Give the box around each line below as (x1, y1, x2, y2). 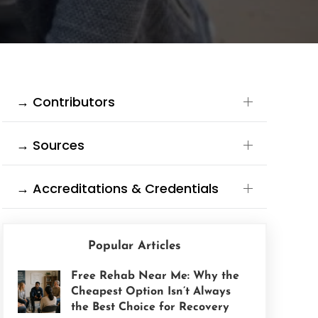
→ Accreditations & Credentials (16, 180, 219, 197)
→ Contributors (16, 93, 115, 111)
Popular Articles (87, 240, 181, 252)
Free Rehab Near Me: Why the (70, 270, 239, 282)
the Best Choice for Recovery (70, 302, 229, 313)
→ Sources (16, 136, 84, 154)
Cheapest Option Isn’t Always (70, 286, 231, 297)
